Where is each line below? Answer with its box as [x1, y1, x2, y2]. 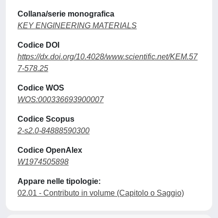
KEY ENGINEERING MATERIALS [18, 21, 137, 30]
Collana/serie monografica [18, 10, 114, 18]
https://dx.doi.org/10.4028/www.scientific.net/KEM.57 [18, 53, 198, 61]
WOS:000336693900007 [18, 95, 104, 104]
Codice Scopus [18, 115, 74, 123]
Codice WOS [18, 84, 64, 92]
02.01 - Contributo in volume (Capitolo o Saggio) [18, 189, 184, 197]
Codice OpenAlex [18, 146, 82, 154]
